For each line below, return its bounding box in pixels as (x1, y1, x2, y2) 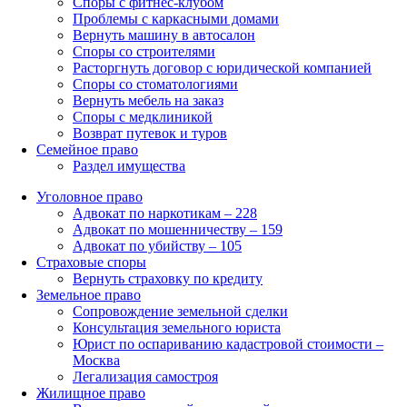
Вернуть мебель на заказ (73, 92, 223, 108)
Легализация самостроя (73, 368, 218, 384)
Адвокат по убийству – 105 (73, 237, 242, 253)
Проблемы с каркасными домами (73, 10, 279, 26)
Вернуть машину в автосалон (73, 26, 255, 43)
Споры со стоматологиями (73, 75, 238, 92)
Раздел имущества (73, 157, 185, 174)
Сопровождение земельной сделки (73, 303, 288, 319)
